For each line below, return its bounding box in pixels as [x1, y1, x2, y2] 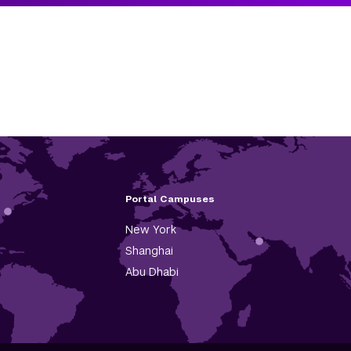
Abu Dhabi [125, 264, 179, 279]
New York [125, 222, 176, 237]
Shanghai [125, 243, 173, 258]
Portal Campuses [125, 193, 215, 204]
